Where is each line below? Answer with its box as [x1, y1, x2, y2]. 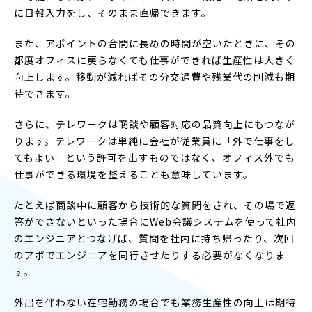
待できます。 [14, 86, 76, 100]
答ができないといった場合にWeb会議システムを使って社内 [14, 214, 297, 228]
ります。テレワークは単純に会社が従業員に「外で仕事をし [14, 133, 295, 148]
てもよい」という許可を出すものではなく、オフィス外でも [14, 150, 295, 164]
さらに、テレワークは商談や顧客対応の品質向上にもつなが [14, 116, 295, 131]
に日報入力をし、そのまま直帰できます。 [14, 5, 212, 19]
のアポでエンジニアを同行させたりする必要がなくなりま [14, 247, 286, 262]
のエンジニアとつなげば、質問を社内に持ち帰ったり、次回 [14, 231, 295, 245]
